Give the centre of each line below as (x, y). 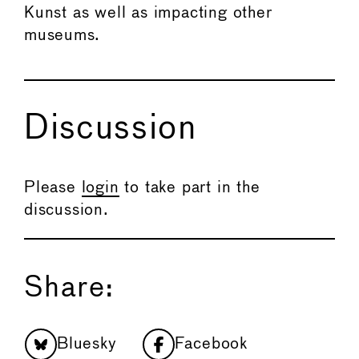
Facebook (211, 344)
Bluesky (87, 344)
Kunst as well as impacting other (148, 13)
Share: (70, 288)
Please (53, 188)
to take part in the (190, 188)
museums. (62, 35)
